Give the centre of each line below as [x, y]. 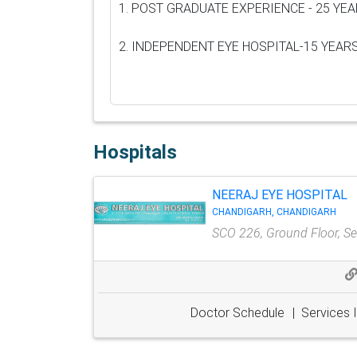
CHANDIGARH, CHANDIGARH [274, 212]
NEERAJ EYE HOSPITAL [280, 195]
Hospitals [135, 153]
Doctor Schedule [237, 313]
